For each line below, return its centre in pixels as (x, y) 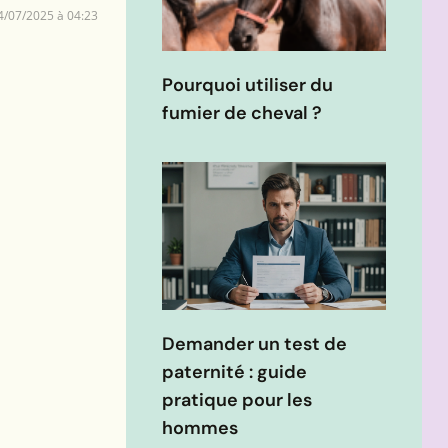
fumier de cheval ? (242, 113)
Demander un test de (254, 344)
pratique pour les (237, 400)
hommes (200, 428)
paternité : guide (234, 372)
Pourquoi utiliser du (247, 85)
